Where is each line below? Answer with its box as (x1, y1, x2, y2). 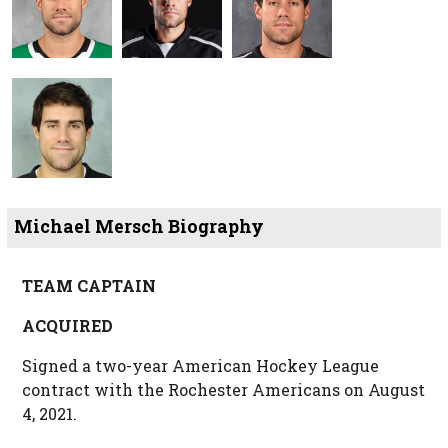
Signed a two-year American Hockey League (21, 355, 379, 377)
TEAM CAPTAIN (21, 275, 156, 297)
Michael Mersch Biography (13, 215, 264, 239)
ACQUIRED (21, 315, 113, 337)
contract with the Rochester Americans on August (21, 379, 425, 401)
